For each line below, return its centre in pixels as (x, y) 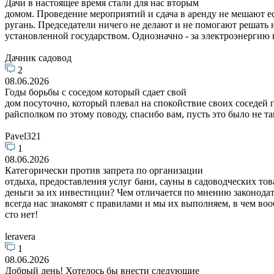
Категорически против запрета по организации (104, 170)
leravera (20, 236)
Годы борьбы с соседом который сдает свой (96, 92)
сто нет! (21, 214)
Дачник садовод (38, 57)
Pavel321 (23, 136)
